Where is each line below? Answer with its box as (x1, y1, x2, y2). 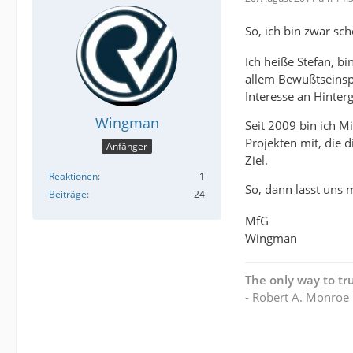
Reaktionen (49, 169, 98, 184)
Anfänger (106, 139, 147, 154)
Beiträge (49, 188, 87, 202)
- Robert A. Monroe (245, 288, 349, 305)
